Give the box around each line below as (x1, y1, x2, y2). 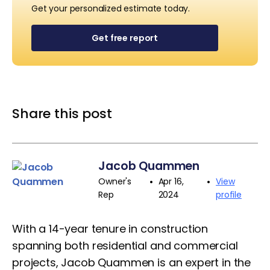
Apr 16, (158, 175, 184, 187)
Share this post (12, 104, 112, 123)
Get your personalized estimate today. (31, 2, 190, 14)
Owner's (98, 175, 132, 187)
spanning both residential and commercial (12, 238, 238, 253)
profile (216, 189, 242, 201)
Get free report (92, 32, 159, 44)
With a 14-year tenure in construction (12, 221, 209, 236)
